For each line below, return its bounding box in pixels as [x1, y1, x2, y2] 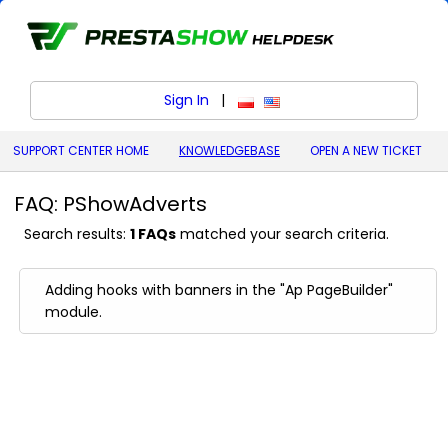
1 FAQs [130, 224, 177, 244]
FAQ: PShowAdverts [14, 190, 208, 218]
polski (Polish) [236, 94, 332, 114]
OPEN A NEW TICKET [310, 142, 422, 159]
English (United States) [262, 94, 422, 114]
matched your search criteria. [176, 224, 390, 244]
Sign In [163, 90, 209, 110]
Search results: [24, 224, 131, 244]
